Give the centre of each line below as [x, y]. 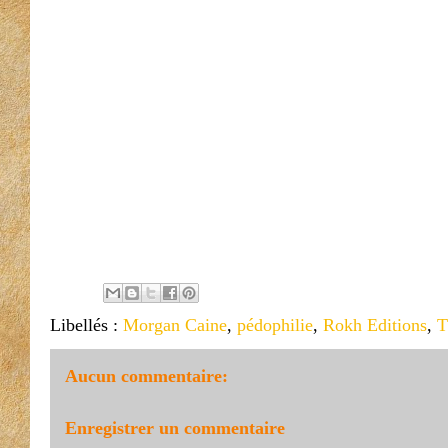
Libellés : [86, 325]
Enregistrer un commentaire [175, 428]
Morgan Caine [175, 325]
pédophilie [275, 325]
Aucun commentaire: [146, 376]
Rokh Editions [375, 325]
